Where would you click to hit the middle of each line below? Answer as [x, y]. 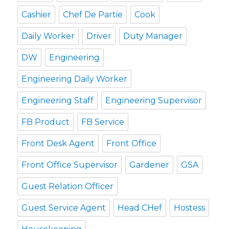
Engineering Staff [58, 100]
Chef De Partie [93, 14]
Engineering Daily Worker [75, 79]
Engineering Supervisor [154, 100]
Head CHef [140, 208]
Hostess [190, 208]
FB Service [103, 122]
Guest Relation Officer [68, 186]
